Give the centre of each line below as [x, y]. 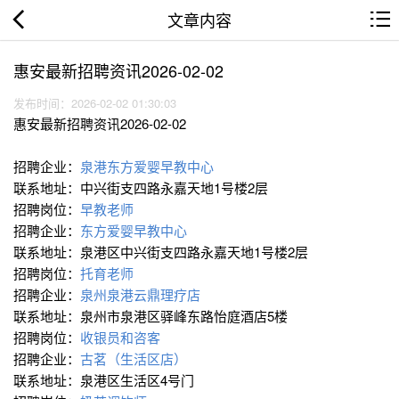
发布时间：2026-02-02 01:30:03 [98, 103]
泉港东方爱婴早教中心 [147, 167]
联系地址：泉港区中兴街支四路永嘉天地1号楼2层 [161, 252]
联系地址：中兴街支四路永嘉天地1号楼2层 [141, 188]
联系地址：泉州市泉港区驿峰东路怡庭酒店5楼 [151, 316]
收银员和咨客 [120, 338]
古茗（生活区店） [134, 359]
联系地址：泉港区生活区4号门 [104, 380]
